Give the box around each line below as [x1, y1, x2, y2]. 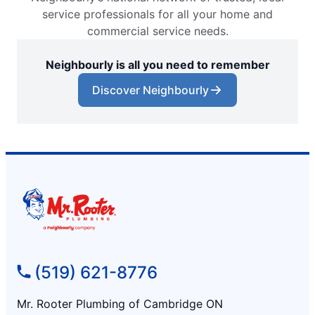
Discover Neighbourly [92, 82, 209, 97]
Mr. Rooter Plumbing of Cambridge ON [17, 297, 223, 311]
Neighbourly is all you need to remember [45, 57, 270, 72]
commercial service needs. [86, 23, 229, 38]
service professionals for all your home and [42, 6, 273, 21]
